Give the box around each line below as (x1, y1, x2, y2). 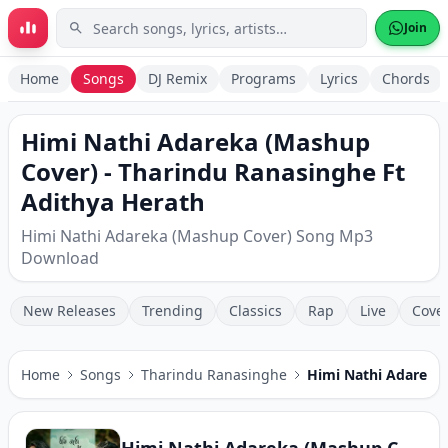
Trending (142, 301, 203, 320)
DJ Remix (148, 69, 207, 88)
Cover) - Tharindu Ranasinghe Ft (21, 155, 405, 188)
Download (21, 247, 99, 269)
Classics (229, 301, 282, 320)
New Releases (23, 301, 116, 320)
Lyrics (320, 69, 358, 88)
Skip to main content (24, 17, 181, 39)
